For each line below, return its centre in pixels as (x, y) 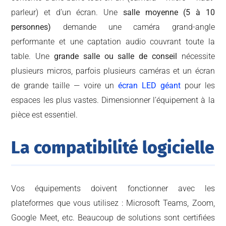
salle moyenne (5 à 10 (169, 13)
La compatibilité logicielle (113, 148)
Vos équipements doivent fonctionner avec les (113, 189)
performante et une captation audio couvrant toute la (113, 42)
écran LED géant (149, 86)
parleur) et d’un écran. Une (67, 13)
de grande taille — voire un (65, 86)
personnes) (31, 27)
